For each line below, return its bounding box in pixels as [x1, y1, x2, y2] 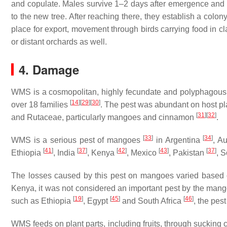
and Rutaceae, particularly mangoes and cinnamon [11, 113, 196, 122]
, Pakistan [169, 148, 206, 158]
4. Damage [19, 61, 79, 79]
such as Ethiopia [11, 197, 73, 206]
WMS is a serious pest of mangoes [11, 136, 143, 145]
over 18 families [11, 100, 70, 109]
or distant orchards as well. [11, 37, 107, 47]
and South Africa [120, 197, 183, 206]
